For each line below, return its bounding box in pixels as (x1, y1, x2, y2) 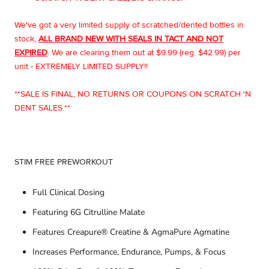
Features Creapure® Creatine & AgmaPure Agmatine (32, 226, 229, 238)
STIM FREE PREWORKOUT (14, 157, 113, 167)
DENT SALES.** (14, 102, 70, 112)
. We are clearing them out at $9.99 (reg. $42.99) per (47, 47, 241, 58)
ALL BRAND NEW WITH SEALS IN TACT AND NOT (38, 34, 223, 44)
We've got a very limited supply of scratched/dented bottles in (14, 20, 244, 30)
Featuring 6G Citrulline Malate (32, 206, 145, 218)
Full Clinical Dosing (32, 186, 107, 198)
